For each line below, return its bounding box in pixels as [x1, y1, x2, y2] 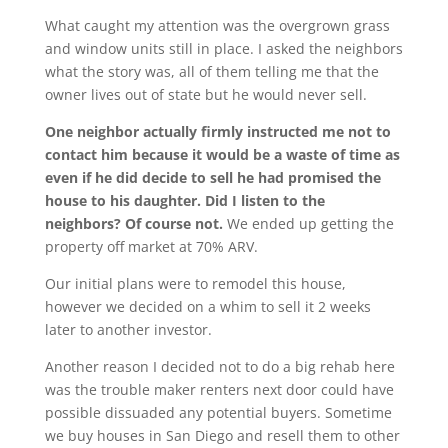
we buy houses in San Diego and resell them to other [44, 426, 400, 445]
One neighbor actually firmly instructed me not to [44, 122, 391, 141]
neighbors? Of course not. [44, 214, 223, 233]
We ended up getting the [222, 214, 394, 233]
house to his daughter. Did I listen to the [44, 191, 325, 210]
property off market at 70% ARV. [44, 237, 258, 256]
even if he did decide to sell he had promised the [44, 168, 381, 187]
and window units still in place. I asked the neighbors [44, 39, 403, 58]
